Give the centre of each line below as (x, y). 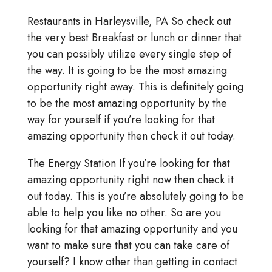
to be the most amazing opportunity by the (127, 104)
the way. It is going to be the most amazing (127, 71)
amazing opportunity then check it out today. (131, 136)
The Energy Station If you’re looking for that (128, 164)
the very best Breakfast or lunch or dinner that (134, 38)
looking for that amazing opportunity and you (132, 229)
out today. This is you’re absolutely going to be (135, 196)
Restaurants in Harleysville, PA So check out (129, 22)
